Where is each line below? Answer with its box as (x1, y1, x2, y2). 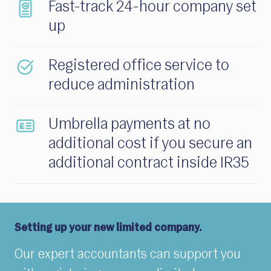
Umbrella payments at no (48, 116, 211, 133)
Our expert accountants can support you (15, 247, 241, 262)
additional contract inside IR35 (48, 155, 249, 172)
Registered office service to (48, 57, 229, 74)
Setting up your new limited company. (15, 222, 201, 234)
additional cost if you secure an (48, 135, 252, 152)
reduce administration (48, 77, 195, 94)
